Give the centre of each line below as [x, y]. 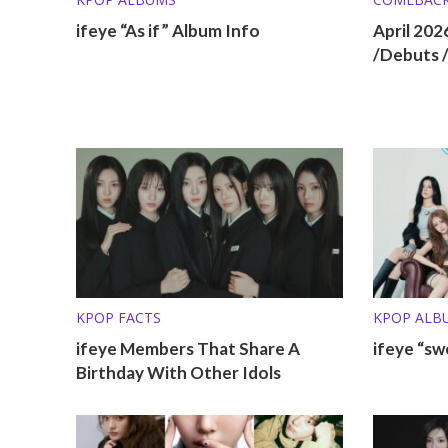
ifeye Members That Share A [187, 348]
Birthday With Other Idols [178, 372]
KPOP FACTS [118, 317]
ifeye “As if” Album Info [167, 30]
